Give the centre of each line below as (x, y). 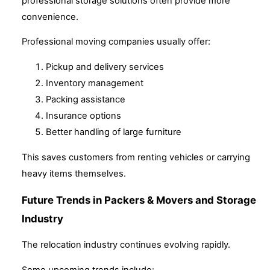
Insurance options (83, 116)
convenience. (50, 17)
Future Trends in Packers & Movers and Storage (139, 200)
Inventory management (95, 83)
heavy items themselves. (74, 173)
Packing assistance (86, 100)
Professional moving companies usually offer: (116, 42)
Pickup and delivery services (105, 67)
